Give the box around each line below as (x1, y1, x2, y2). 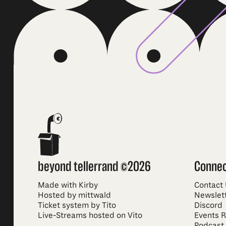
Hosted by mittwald (37, 190, 111, 200)
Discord (194, 200, 223, 210)
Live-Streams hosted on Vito (37, 210, 142, 220)
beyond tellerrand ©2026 (37, 158, 151, 174)
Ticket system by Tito (37, 200, 116, 210)
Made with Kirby (37, 180, 98, 190)
